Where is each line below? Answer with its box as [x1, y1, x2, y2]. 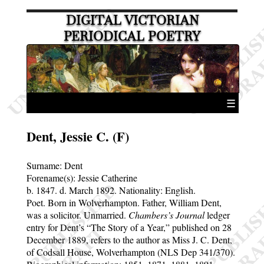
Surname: [26, 159, 64, 171]
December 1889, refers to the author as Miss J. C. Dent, [26, 233, 232, 246]
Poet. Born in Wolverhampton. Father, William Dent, [26, 196, 222, 209]
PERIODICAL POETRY [64, 28, 200, 44]
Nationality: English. [118, 183, 196, 196]
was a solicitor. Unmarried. [26, 208, 128, 221]
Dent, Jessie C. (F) [26, 126, 129, 146]
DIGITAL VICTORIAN [65, 12, 199, 28]
